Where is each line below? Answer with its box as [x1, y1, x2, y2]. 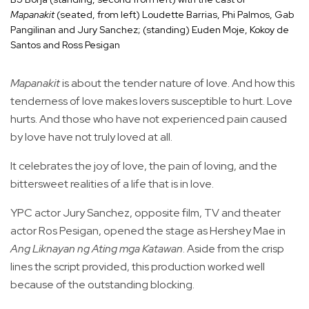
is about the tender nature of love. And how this [60, 75, 295, 90]
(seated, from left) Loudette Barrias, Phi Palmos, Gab [54, 8, 294, 21]
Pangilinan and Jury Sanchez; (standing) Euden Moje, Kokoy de [10, 23, 289, 36]
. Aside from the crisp [183, 241, 284, 256]
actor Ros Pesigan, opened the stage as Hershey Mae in [10, 223, 286, 238]
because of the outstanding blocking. [10, 277, 195, 292]
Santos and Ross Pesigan [10, 38, 120, 51]
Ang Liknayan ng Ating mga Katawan [10, 241, 183, 256]
